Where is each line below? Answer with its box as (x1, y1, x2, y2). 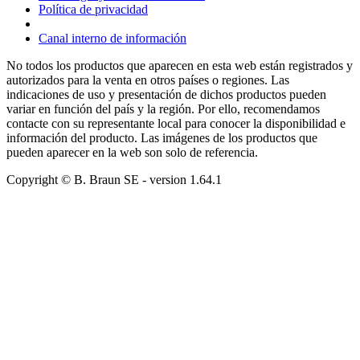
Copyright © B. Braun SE (6, 172, 139, 186)
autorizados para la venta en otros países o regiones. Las (6, 72, 289, 87)
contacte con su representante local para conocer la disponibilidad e (6, 116, 346, 130)
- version (139, 172, 190, 186)
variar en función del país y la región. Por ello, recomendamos (6, 101, 320, 116)
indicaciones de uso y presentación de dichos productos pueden (6, 87, 326, 101)
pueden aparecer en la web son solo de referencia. (6, 145, 258, 159)
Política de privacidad (39, 2, 148, 16)
